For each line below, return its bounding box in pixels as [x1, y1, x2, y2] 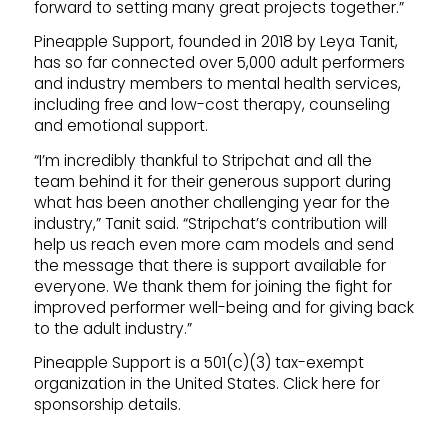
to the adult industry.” [33, 317, 192, 339]
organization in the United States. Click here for [33, 372, 380, 394]
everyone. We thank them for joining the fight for [33, 275, 392, 297]
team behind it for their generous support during [33, 170, 391, 192]
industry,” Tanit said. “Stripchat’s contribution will [33, 212, 387, 234]
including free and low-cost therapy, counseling [33, 94, 390, 116]
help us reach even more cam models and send [33, 233, 394, 255]
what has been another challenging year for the [33, 191, 390, 213]
